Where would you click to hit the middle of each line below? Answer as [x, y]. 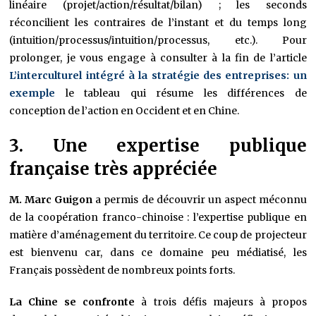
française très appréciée [114, 169]
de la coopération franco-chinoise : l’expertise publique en [158, 218]
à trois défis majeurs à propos [221, 302]
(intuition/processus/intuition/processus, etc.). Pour [158, 41]
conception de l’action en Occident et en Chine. [124, 111]
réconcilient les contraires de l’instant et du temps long [158, 23]
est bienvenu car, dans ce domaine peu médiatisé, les [158, 253]
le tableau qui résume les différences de [181, 93]
